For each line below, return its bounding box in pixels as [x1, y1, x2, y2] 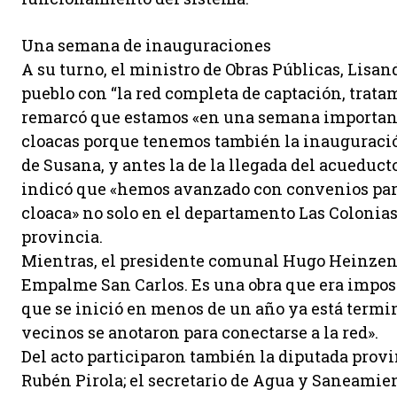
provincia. [21, 226, 103, 247]
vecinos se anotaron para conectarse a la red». [21, 322, 378, 343]
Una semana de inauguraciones [21, 35, 271, 56]
